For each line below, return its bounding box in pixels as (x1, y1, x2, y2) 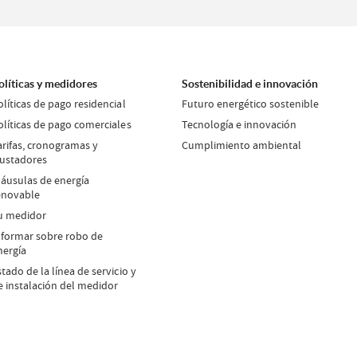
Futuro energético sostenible (182, 96, 320, 111)
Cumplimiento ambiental (182, 138, 302, 152)
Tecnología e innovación (182, 117, 297, 131)
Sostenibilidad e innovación (182, 77, 319, 90)
